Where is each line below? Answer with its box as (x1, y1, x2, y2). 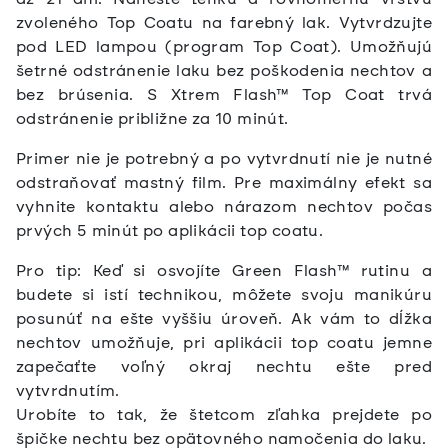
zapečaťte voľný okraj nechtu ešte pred (16, 357, 432, 377)
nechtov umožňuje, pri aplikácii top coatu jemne (16, 333, 432, 353)
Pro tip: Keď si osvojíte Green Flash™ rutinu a (16, 261, 432, 281)
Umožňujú (341, 37, 432, 57)
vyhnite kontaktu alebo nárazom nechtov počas (16, 197, 432, 217)
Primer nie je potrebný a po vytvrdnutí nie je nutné (16, 149, 432, 169)
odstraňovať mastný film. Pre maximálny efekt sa (16, 173, 432, 193)
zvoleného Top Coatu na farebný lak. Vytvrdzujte (16, 13, 432, 33)
